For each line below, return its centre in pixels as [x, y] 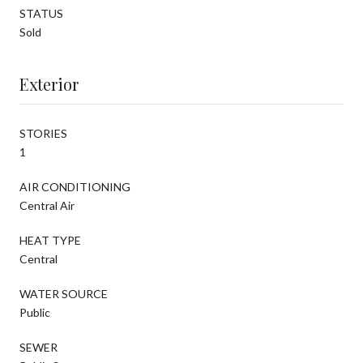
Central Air [47, 205]
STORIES [43, 133]
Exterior [49, 83]
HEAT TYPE [50, 240]
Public [35, 312]
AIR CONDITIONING [75, 186]
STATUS [41, 13]
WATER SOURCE [64, 293]
